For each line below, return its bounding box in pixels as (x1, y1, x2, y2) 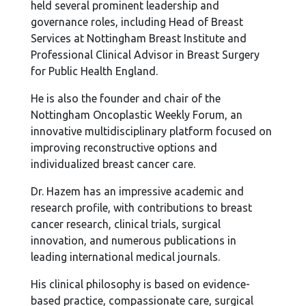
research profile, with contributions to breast (31, 201, 253, 214)
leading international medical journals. (31, 251, 221, 263)
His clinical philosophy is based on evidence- (31, 278, 251, 290)
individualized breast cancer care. (31, 158, 196, 170)
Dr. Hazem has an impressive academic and (31, 185, 245, 197)
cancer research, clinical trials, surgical (31, 218, 221, 230)
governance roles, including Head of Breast (31, 16, 244, 28)
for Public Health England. (31, 65, 158, 77)
